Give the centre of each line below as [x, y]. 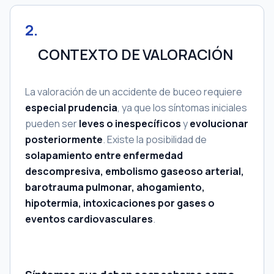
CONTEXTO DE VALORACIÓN [135, 54]
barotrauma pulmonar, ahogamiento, [115, 187]
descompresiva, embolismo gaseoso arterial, [135, 171]
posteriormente [64, 139]
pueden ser [52, 124]
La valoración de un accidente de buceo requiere [134, 92]
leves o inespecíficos [130, 124]
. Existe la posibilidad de [155, 139]
